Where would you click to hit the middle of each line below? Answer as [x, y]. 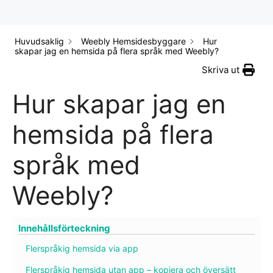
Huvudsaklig [39, 41]
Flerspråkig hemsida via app [82, 249]
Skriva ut [221, 70]
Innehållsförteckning [64, 229]
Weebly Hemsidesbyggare [133, 41]
